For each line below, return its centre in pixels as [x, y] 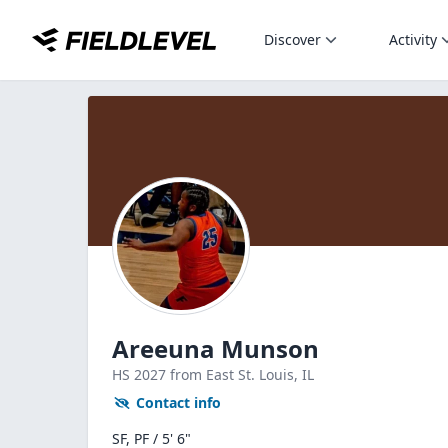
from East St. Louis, [236, 374]
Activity [413, 39]
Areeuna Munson [215, 348]
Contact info [178, 402]
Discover [292, 39]
